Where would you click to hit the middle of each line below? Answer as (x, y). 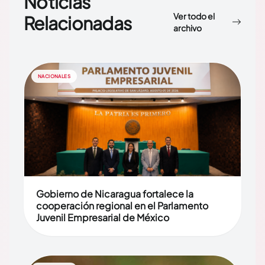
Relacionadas (77, 23)
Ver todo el (194, 16)
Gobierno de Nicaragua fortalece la (115, 194)
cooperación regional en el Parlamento (122, 206)
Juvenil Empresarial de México (103, 217)
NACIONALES (54, 76)
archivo (187, 28)
